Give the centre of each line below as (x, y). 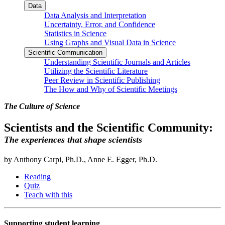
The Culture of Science (42, 106)
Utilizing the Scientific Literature (96, 71)
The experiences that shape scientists (73, 139)
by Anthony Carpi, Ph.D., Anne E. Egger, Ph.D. (81, 159)
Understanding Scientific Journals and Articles (117, 62)
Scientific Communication (65, 52)
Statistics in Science (75, 33)
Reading (37, 176)
